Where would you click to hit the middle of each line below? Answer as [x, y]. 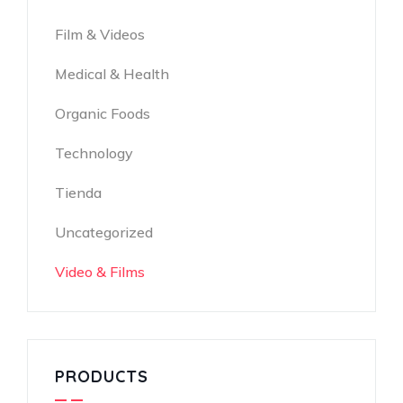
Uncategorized [104, 232]
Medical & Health [112, 74]
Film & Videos [100, 34]
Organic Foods [103, 113]
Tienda [78, 193]
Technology [94, 153]
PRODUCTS [102, 376]
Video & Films [100, 272]
